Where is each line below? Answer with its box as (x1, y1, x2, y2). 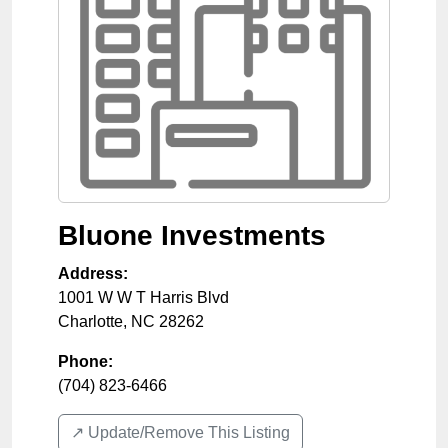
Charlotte (58, 312, 123, 330)
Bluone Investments (58, 219, 326, 251)
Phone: (58, 352, 113, 370)
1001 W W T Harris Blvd (58, 288, 229, 306)
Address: (58, 264, 128, 282)
